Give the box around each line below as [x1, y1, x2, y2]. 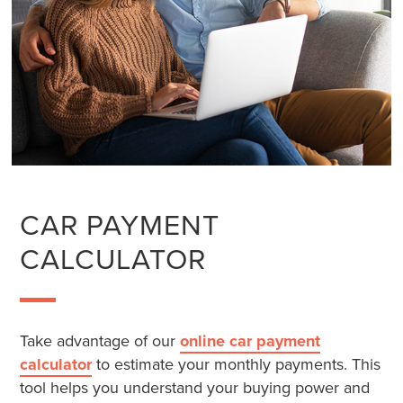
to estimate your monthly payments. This [92, 353, 381, 376]
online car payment [180, 329, 321, 354]
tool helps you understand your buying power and [20, 376, 371, 399]
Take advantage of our [20, 329, 181, 353]
